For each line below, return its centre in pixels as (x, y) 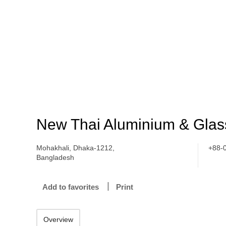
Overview (58, 219)
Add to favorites (71, 187)
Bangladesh (55, 157)
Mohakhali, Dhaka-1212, (75, 148)
